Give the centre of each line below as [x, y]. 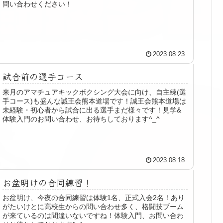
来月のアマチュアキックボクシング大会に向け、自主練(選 [95, 92]
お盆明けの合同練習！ [48, 182]
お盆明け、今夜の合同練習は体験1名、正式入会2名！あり [94, 198]
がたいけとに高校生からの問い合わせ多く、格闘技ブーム [93, 207]
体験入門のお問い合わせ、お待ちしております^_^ [81, 119]
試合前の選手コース [43, 76]
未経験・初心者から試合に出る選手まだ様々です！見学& [92, 110]
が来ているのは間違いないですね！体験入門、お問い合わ [93, 216]
